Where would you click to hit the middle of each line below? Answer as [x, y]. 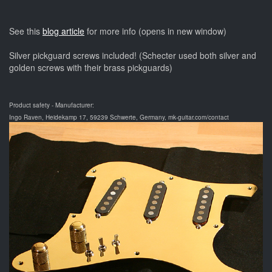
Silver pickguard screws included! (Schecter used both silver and [133, 55]
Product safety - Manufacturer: [52, 105]
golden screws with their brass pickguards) [91, 67]
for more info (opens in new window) [155, 31]
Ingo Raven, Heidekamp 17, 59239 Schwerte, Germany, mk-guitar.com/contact [119, 117]
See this [26, 31]
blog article [63, 31]
